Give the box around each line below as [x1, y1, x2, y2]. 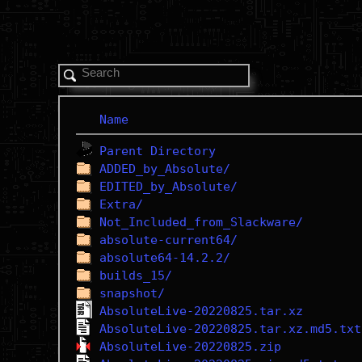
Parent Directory [99, 144, 216, 158]
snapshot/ [99, 286, 165, 301]
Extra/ [99, 197, 143, 212]
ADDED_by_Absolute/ [99, 162, 230, 176]
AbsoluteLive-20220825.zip [99, 339, 281, 354]
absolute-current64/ [99, 233, 238, 247]
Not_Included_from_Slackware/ [99, 215, 303, 229]
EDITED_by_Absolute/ [99, 179, 238, 194]
